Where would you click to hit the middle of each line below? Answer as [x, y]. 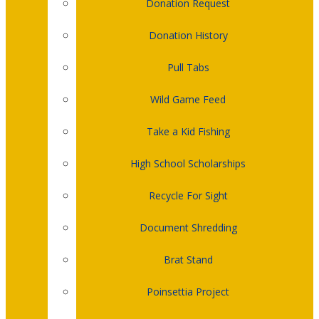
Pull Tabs [188, 67]
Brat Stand [188, 259]
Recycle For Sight [188, 195]
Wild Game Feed [188, 99]
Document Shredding [188, 227]
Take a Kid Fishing [188, 131]
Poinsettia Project [188, 291]
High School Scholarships [188, 163]
